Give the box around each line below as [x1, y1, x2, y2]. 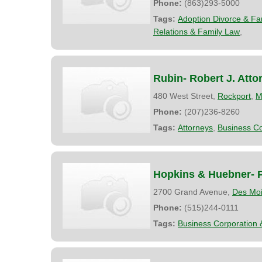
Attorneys [178, 122, 213, 132]
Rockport [218, 91, 251, 101]
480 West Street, [153, 91, 218, 101]
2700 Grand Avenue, [153, 187, 232, 196]
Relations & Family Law [153, 26, 240, 36]
